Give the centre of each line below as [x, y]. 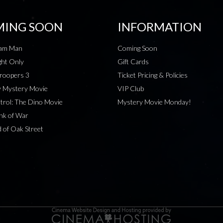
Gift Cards [133, 62]
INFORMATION [160, 27]
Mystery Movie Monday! [154, 102]
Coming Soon [137, 48]
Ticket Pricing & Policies [153, 75]
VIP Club [131, 89]
